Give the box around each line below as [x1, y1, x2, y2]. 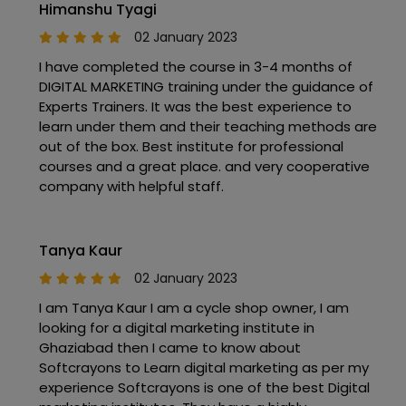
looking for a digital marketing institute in [39, 318, 314, 338]
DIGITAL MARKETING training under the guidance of [39, 77, 373, 97]
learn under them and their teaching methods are [39, 117, 377, 137]
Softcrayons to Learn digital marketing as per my [39, 358, 369, 378]
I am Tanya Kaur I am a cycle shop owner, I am [39, 298, 349, 318]
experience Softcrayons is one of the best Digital [39, 378, 370, 398]
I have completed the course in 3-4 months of [39, 57, 353, 77]
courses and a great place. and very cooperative [39, 157, 370, 177]
